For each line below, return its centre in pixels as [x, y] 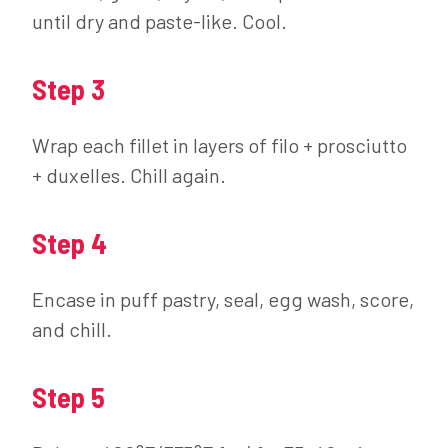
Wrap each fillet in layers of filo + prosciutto [219, 145]
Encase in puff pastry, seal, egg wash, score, [223, 299]
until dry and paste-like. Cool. [159, 21]
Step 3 [68, 89]
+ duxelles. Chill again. [129, 175]
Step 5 [68, 397]
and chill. [72, 329]
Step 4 [69, 243]
